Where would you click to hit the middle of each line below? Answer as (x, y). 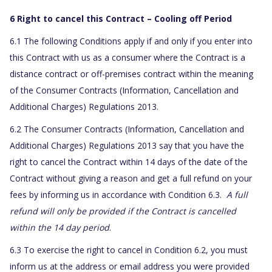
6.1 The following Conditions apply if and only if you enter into (131, 41)
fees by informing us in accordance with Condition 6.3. (118, 195)
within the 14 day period (59, 228)
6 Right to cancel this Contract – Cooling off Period (121, 19)
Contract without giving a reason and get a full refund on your (131, 178)
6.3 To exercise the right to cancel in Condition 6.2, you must (129, 250)
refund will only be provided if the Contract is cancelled (123, 211)
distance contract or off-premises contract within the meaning (131, 74)
